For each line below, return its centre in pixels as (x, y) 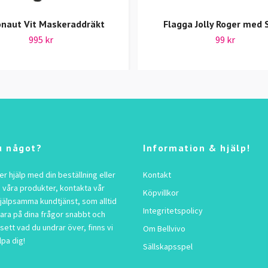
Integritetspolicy (173, 211)
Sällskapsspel (168, 247)
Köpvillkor (161, 193)
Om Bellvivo (164, 229)
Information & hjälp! (197, 148)
